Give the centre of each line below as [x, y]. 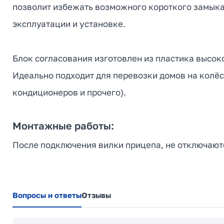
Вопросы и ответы [47, 195]
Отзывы [96, 195]
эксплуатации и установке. [69, 23]
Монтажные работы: [63, 125]
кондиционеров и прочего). [69, 92]
